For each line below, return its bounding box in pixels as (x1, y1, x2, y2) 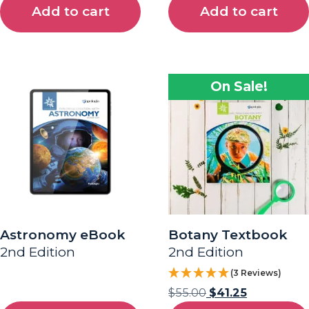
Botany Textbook (168, 226, 288, 243)
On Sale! (210, 78, 268, 94)
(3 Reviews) (230, 267, 281, 278)
